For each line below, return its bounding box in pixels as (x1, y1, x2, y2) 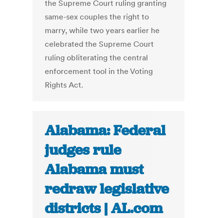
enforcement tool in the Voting (45, 66, 153, 76)
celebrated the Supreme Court (45, 39, 154, 49)
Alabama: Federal (45, 121, 166, 140)
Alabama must (45, 160, 144, 179)
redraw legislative (45, 180, 169, 199)
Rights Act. (45, 80, 84, 90)
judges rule (45, 141, 122, 160)
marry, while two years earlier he (45, 25, 160, 36)
